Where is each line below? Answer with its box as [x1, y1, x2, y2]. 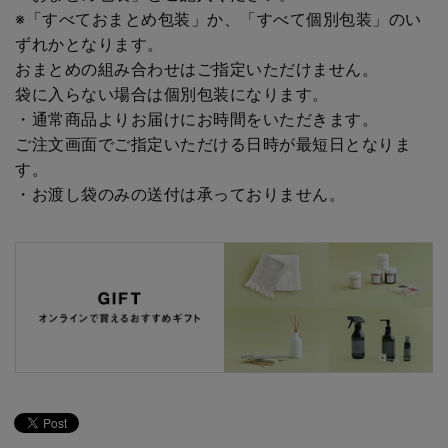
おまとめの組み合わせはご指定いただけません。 [15, 59, 378, 80]
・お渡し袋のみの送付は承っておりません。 [15, 184, 345, 205]
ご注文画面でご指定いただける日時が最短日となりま [15, 134, 411, 155]
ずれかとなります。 [15, 34, 164, 55]
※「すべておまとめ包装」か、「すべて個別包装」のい [15, 9, 422, 30]
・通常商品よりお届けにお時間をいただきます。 [15, 109, 378, 130]
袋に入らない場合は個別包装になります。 [15, 84, 329, 105]
